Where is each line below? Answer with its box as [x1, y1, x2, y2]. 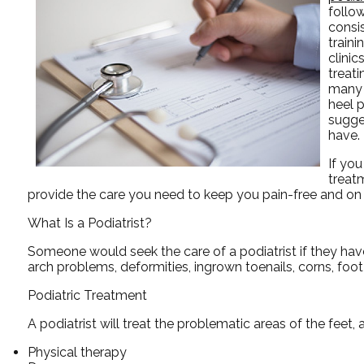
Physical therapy [27, 344, 127, 360]
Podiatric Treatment [27, 287, 147, 303]
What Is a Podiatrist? [27, 214, 152, 231]
